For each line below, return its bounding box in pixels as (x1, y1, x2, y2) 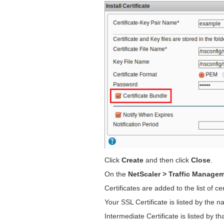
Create (121, 156, 144, 164)
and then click (143, 156, 191, 164)
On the (104, 170, 128, 178)
